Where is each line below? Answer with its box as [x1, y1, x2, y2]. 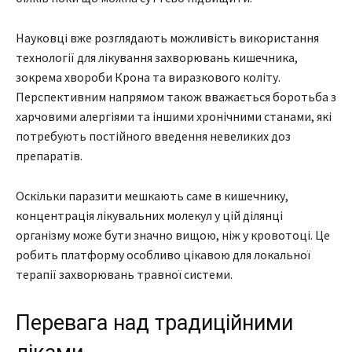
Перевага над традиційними [16, 310, 293, 335]
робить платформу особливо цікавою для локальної [16, 246, 310, 262]
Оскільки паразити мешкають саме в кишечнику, [16, 187, 288, 203]
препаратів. [16, 147, 82, 163]
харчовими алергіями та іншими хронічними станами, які [16, 108, 332, 124]
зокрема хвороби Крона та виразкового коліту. [16, 68, 280, 85]
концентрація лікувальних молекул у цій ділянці [16, 207, 283, 223]
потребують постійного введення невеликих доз [16, 127, 291, 144]
